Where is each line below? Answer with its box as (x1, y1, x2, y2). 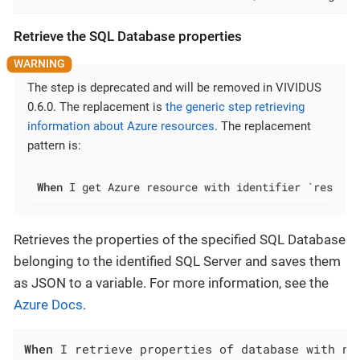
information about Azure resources (27, 118, 215, 133)
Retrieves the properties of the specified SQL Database (14, 231, 346, 247)
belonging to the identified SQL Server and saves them (14, 252, 341, 269)
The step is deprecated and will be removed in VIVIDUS (27, 80, 321, 95)
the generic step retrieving (166, 99, 305, 114)
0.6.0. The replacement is (27, 99, 166, 114)
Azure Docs (14, 296, 83, 313)
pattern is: (27, 137, 81, 153)
